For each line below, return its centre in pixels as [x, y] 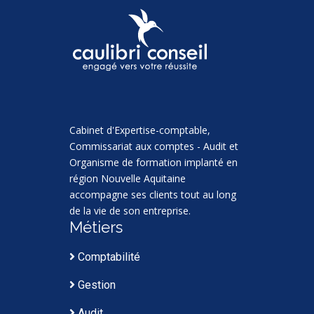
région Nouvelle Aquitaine [128, 178]
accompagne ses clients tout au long [153, 194]
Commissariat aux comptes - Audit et [154, 146]
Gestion [95, 285]
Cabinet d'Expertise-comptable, [140, 130]
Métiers [96, 227]
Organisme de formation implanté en [153, 162]
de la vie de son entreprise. [130, 210]
